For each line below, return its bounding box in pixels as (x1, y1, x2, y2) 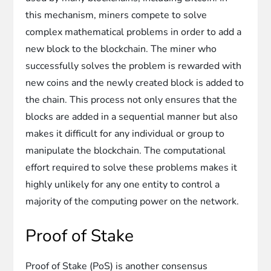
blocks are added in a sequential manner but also (25, 109, 238, 123)
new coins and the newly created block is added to (25, 76, 244, 90)
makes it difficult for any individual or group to (25, 126, 225, 140)
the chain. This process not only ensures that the (25, 93, 238, 106)
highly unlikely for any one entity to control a (25, 177, 220, 191)
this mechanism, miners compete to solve (25, 8, 207, 22)
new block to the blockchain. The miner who (25, 42, 217, 56)
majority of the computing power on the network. (25, 194, 240, 208)
